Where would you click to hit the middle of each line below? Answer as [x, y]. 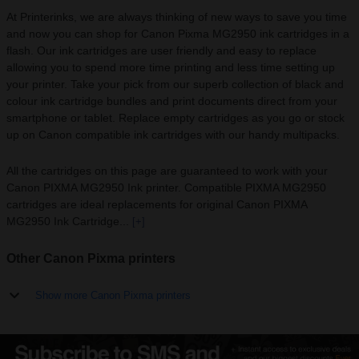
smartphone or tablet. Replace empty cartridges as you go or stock [175, 118]
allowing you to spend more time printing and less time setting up [171, 67]
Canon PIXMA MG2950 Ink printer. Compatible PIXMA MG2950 [166, 188]
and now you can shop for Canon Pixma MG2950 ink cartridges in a [178, 34]
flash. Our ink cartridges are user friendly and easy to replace [161, 50]
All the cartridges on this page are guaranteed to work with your [167, 171]
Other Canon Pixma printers [91, 258]
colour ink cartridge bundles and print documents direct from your [172, 101]
